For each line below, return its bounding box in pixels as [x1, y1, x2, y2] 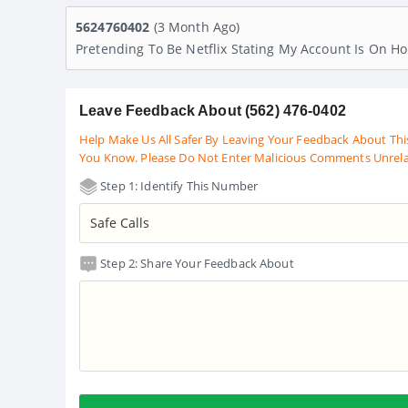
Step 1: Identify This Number [97, 177, 259, 194]
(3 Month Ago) [153, 17, 240, 36]
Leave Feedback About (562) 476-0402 [79, 102, 346, 118]
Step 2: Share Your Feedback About [97, 254, 294, 271]
